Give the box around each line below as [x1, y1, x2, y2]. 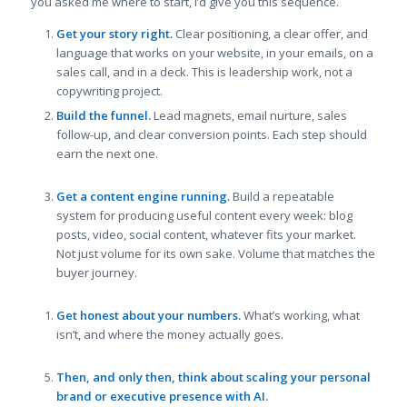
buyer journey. [55, 264, 137, 282]
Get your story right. [55, 25, 173, 43]
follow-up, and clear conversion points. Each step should [55, 126, 367, 144]
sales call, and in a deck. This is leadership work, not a [55, 64, 352, 81]
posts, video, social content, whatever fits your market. [55, 226, 356, 243]
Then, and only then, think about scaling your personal [55, 369, 371, 386]
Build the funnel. [55, 107, 151, 124]
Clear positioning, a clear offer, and [172, 25, 368, 43]
